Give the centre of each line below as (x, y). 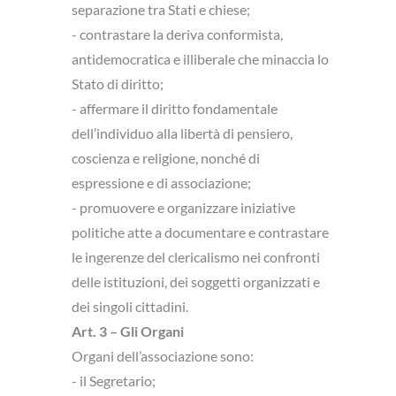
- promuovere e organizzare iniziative (183, 207)
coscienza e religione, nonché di (166, 158)
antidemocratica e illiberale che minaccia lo (200, 59)
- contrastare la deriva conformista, (177, 34)
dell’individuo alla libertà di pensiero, (182, 133)
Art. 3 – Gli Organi (128, 331)
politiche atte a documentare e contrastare (200, 232)
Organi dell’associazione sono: (163, 356)
